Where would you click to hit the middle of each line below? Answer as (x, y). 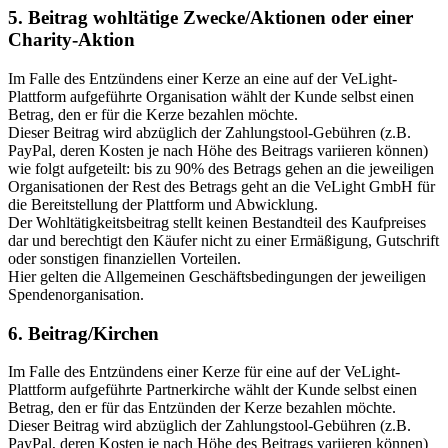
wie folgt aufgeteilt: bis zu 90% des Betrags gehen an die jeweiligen (221, 168)
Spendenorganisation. (76, 294)
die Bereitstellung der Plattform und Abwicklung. (163, 204)
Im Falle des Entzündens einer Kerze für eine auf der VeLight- (204, 372)
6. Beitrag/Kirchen (83, 333)
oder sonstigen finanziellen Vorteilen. (124, 258)
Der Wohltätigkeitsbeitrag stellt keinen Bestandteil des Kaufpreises (217, 222)
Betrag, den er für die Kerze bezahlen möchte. (153, 114)
